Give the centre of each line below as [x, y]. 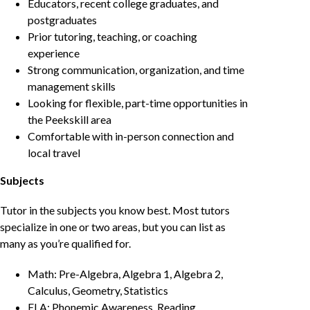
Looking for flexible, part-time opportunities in [138, 103]
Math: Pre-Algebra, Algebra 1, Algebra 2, [125, 273]
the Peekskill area [70, 120]
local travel [54, 153]
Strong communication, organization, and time [136, 70]
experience [54, 53]
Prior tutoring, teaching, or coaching [112, 37]
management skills [72, 86]
